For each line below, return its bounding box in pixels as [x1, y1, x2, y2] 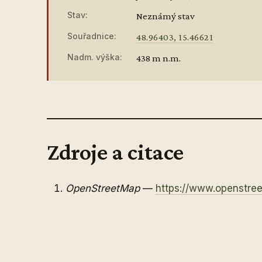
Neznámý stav [136, 11, 195, 22]
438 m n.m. [136, 53, 181, 64]
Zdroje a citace [47, 139, 184, 165]
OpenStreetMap [65, 182, 140, 194]
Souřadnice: [67, 31, 116, 41]
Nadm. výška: [67, 52, 122, 62]
